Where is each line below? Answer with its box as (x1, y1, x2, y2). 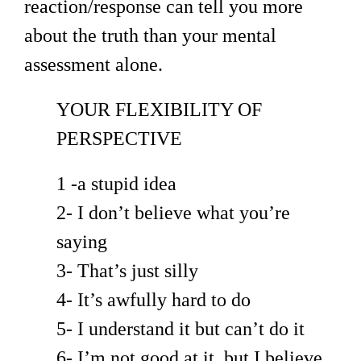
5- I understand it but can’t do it (56, 317, 305, 339)
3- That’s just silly (56, 259, 198, 281)
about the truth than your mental (24, 24, 276, 46)
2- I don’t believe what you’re (56, 201, 290, 223)
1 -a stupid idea (56, 172, 176, 194)
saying (56, 230, 107, 252)
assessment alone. (24, 53, 163, 75)
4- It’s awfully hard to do (56, 288, 251, 310)
